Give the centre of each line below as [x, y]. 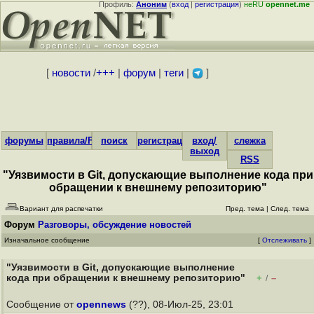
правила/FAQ [77, 141]
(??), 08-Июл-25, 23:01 [181, 305]
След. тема [290, 209]
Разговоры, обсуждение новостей [115, 225]
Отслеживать [285, 240]
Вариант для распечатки [61, 209]
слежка [250, 141]
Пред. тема [245, 209]
